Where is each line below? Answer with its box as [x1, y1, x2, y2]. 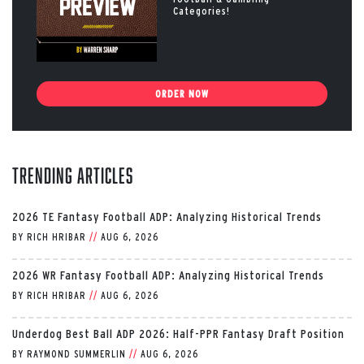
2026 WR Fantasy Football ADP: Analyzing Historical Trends [12, 268, 324, 283]
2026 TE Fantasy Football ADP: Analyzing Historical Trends [12, 210, 322, 224]
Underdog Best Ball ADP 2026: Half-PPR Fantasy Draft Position [12, 327, 344, 341]
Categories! [172, 4, 230, 17]
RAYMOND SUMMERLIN [27, 349, 126, 360]
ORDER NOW [155, 89, 209, 100]
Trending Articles [12, 163, 133, 188]
